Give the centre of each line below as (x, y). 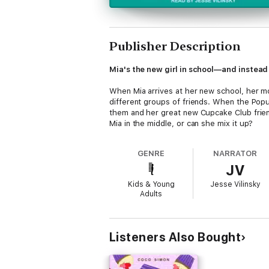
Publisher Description (175, 46)
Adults (151, 194)
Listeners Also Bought (175, 237)
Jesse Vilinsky (235, 184)
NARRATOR (235, 153)
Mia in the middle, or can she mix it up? (181, 123)
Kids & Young (151, 184)
